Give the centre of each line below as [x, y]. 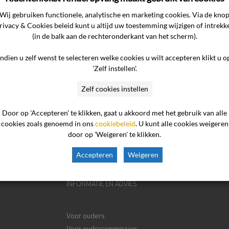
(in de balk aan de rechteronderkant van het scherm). [114, 36]
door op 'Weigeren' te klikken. [114, 134]
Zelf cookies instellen [114, 88]
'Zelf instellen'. [114, 68]
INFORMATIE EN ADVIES [101, 183]
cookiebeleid [115, 123]
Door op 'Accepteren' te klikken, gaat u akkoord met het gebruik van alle [114, 112]
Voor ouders [85, 215]
